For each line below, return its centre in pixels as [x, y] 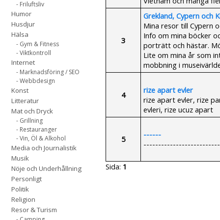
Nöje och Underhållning [46, 168]
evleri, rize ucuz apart [178, 109]
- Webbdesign [36, 81]
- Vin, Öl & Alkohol [41, 138]
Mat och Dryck [32, 111]
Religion [23, 199]
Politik [20, 189]
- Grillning [29, 121]
